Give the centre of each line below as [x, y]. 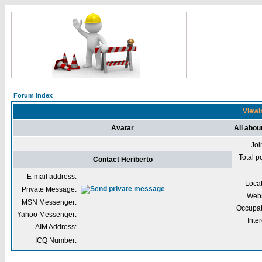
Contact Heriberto [123, 160]
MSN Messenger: [49, 202]
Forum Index [33, 95]
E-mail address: [52, 177]
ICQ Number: [56, 240]
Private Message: [49, 189]
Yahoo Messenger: [47, 215]
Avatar [123, 128]
